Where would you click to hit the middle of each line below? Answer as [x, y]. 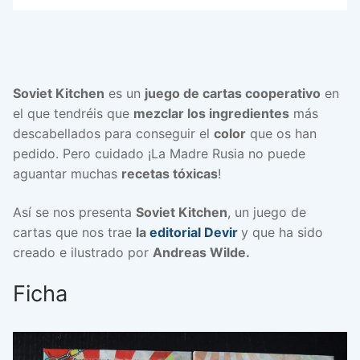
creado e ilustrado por [83, 252]
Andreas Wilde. [201, 252]
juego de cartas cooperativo [233, 94]
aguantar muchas [67, 174]
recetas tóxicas [170, 174]
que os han [281, 134]
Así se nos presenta [74, 212]
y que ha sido [282, 232]
